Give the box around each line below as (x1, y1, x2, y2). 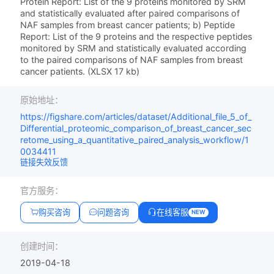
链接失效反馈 (20, 157, 68, 168)
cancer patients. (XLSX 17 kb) (20, 66, 140, 77)
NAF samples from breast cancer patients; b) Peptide (20, 20, 235, 31)
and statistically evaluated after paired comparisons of (20, 8, 240, 19)
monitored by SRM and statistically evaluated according (20, 43, 247, 54)
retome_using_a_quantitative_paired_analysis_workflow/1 (20, 135, 250, 146)
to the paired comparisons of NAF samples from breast (20, 54, 243, 65)
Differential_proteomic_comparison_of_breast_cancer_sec (20, 123, 252, 134)
